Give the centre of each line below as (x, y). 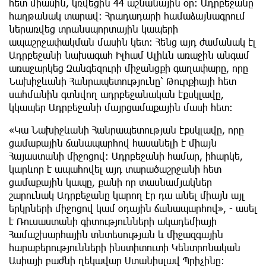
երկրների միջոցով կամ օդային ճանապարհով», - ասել (133, 208)
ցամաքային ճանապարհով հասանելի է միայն (113, 143)
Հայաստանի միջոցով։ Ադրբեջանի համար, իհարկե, (126, 156)
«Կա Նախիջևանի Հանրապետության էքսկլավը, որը (126, 130)
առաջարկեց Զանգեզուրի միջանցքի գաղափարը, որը (129, 68)
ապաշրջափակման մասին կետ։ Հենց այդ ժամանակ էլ (132, 42)
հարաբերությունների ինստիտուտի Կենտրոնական (125, 248)
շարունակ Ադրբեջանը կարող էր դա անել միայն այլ (127, 195)
